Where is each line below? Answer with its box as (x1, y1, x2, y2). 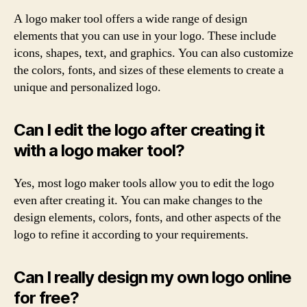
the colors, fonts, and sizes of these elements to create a (14, 62, 284, 78)
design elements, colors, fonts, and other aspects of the (14, 209, 281, 225)
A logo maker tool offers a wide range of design (14, 10, 247, 27)
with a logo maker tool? (14, 140, 185, 160)
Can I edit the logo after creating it (14, 119, 265, 140)
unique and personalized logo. (14, 79, 161, 95)
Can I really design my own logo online (14, 267, 292, 287)
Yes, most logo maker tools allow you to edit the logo (14, 175, 274, 191)
